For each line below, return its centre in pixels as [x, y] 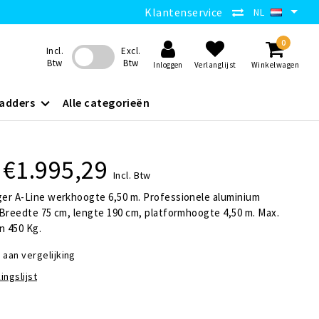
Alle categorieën [106, 103]
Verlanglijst [215, 64]
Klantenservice [184, 12]
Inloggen [168, 64]
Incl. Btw [132, 175]
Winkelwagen [275, 64]
